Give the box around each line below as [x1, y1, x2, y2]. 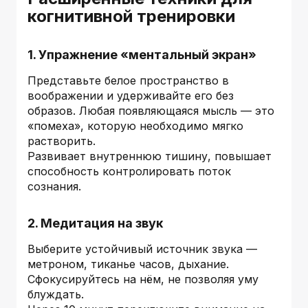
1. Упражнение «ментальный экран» [27, 47, 256, 62]
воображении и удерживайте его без [27, 88, 234, 102]
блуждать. [27, 287, 84, 301]
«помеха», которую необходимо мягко [27, 118, 243, 133]
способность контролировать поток [27, 164, 231, 178]
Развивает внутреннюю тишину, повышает [27, 148, 272, 163]
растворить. [27, 133, 96, 148]
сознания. [27, 179, 81, 193]
